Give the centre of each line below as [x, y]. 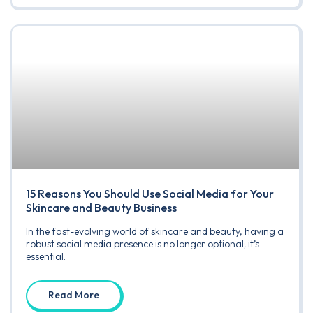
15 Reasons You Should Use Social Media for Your [150, 194]
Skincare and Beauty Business [101, 208]
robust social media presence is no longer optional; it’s [143, 244]
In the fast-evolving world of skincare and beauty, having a [155, 232]
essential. [46, 257]
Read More [74, 295]
